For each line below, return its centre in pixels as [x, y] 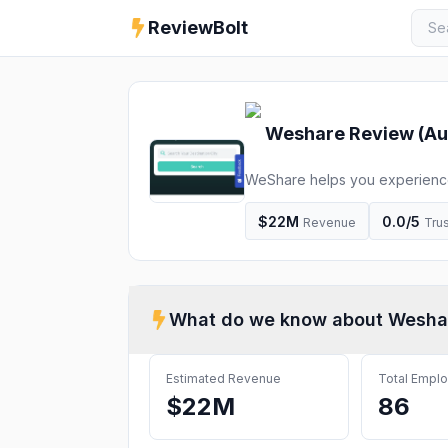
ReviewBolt [198, 27]
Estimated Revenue [223, 378]
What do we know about [278, 319]
